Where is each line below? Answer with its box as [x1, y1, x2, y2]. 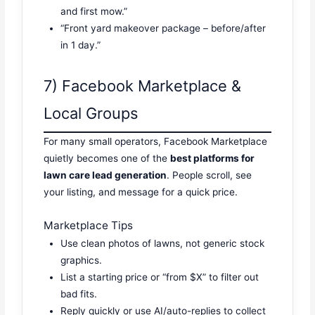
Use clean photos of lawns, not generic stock [60, 237, 265, 249]
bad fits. [60, 288, 98, 300]
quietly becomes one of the [44, 153, 171, 165]
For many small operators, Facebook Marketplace [44, 136, 268, 148]
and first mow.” [60, 5, 128, 17]
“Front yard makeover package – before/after [60, 22, 266, 34]
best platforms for [170, 153, 255, 165]
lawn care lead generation [44, 169, 167, 181]
